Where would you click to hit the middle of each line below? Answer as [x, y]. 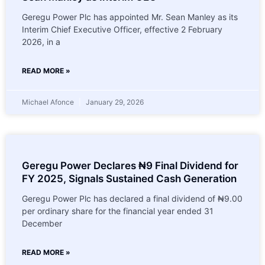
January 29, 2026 [114, 102]
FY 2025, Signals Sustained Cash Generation [129, 178]
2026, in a [41, 41]
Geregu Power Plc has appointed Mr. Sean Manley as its [130, 17]
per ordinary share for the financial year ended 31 [118, 211]
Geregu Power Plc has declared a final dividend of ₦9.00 [132, 198]
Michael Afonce [49, 102]
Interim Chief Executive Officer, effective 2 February [122, 29]
